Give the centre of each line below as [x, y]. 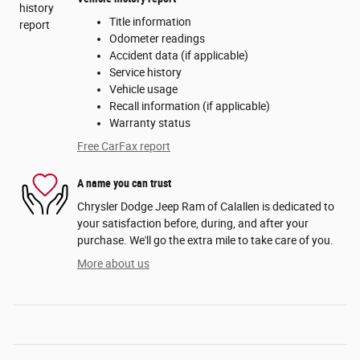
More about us [113, 264]
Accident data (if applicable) [179, 56]
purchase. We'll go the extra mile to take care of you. [205, 241]
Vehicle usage [143, 90]
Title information [150, 22]
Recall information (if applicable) [190, 106]
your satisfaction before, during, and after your [193, 224]
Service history [145, 73]
